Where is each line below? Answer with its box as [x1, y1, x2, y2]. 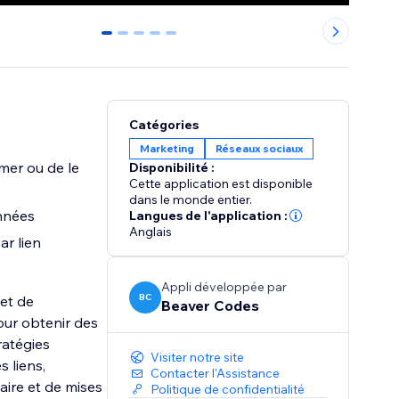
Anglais [129, 224, 173, 240]
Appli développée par [161, 279, 288, 296]
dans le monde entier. [129, 191, 253, 208]
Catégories [129, 117, 199, 134]
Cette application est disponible [129, 175, 313, 192]
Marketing [140, 142, 195, 156]
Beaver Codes [161, 297, 260, 315]
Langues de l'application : [129, 208, 289, 224]
